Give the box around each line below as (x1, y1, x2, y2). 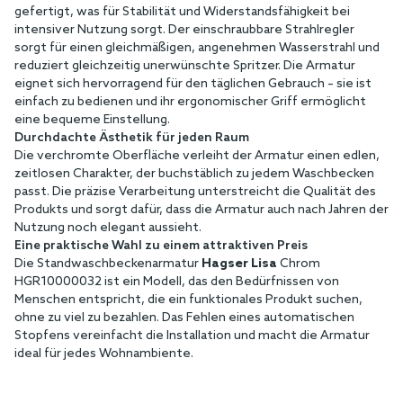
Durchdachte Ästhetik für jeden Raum (14, 130, 249, 146)
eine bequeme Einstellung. (14, 112, 170, 128)
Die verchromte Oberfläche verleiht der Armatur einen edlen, (14, 148, 380, 164)
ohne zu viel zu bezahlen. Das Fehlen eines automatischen (14, 309, 354, 326)
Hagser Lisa (201, 255, 277, 272)
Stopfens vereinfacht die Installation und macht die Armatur (14, 327, 370, 344)
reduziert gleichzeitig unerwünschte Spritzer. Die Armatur (14, 58, 355, 74)
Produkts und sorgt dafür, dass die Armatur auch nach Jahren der (14, 201, 389, 218)
